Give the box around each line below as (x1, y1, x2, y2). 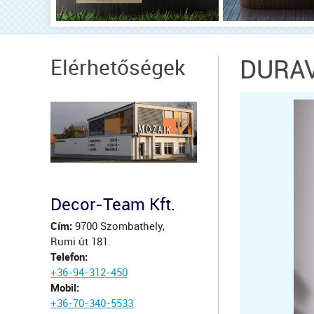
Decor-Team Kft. (50, 195, 175, 215)
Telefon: (50, 251, 88, 264)
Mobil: (50, 282, 79, 295)
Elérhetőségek (50, 55, 185, 81)
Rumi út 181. (50, 235, 111, 249)
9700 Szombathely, (72, 220, 165, 233)
